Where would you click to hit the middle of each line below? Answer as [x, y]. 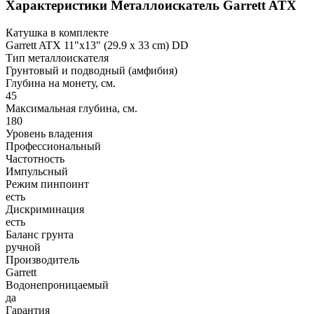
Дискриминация [45, 209]
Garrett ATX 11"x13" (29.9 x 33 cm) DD [97, 45]
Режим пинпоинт [47, 184]
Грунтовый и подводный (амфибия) [91, 70]
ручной [23, 247]
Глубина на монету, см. [61, 83]
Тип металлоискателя [57, 58]
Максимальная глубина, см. [71, 108]
